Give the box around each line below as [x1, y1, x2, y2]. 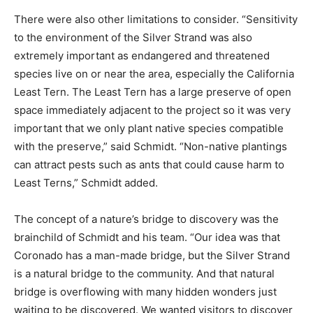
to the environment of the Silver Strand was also [14, 31, 252, 45]
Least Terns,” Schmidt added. [14, 176, 158, 190]
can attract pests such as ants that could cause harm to [14, 158, 284, 172]
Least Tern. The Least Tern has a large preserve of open [14, 85, 291, 99]
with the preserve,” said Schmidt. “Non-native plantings [14, 140, 287, 154]
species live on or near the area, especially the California [14, 67, 294, 81]
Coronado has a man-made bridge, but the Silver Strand [14, 249, 290, 263]
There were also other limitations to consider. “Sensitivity [14, 13, 298, 27]
